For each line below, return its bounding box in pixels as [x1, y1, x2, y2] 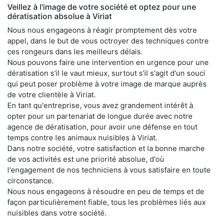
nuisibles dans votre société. [7, 208, 107, 218]
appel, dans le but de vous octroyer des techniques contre [7, 36, 209, 45]
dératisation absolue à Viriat [7, 11, 112, 21]
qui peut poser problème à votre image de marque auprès [7, 79, 207, 88]
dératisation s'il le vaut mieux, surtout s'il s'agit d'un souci [7, 68, 205, 78]
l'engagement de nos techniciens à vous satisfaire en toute [7, 165, 211, 175]
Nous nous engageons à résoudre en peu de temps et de [7, 186, 204, 196]
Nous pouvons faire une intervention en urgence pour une [7, 57, 209, 67]
